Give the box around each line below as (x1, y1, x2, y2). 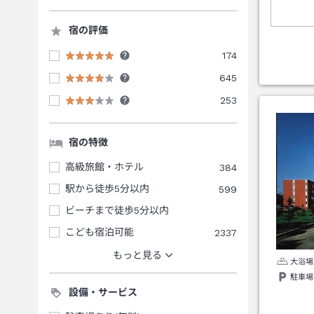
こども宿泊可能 (65, 226, 134, 238)
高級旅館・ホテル (65, 161, 144, 172)
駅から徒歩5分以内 (65, 183, 149, 194)
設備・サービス (69, 287, 137, 298)
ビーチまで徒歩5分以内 (65, 205, 169, 216)
